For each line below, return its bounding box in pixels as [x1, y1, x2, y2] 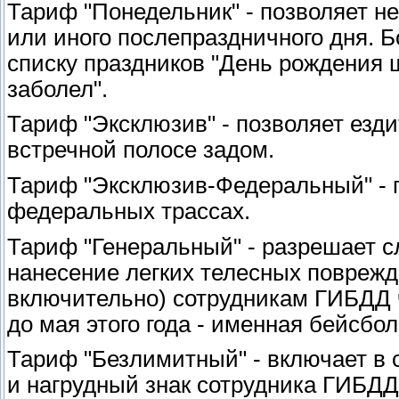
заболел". [7, 76, 108, 102]
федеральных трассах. [7, 198, 250, 224]
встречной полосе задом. [7, 137, 274, 163]
